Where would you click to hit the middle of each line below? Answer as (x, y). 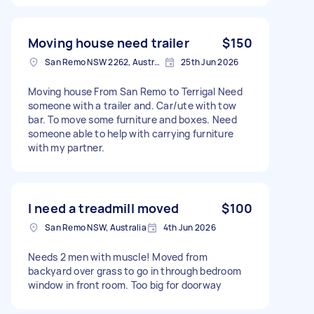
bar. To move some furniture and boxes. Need (132, 119)
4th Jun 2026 (189, 227)
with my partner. (66, 147)
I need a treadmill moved (104, 208)
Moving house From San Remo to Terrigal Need (135, 91)
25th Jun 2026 (210, 62)
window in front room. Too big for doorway (125, 285)
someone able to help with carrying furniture (131, 133)
